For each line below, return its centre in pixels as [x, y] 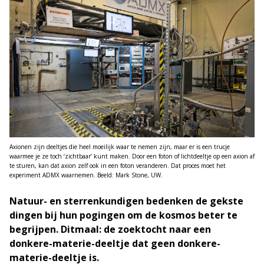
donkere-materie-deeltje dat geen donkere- [115, 243]
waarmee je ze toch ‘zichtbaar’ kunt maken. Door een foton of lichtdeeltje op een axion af [132, 156]
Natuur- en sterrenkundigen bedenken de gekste [126, 201]
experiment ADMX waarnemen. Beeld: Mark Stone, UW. [86, 175]
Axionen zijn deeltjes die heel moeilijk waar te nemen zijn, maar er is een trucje [120, 146]
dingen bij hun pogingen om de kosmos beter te [123, 215]
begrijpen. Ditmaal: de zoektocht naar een [110, 229]
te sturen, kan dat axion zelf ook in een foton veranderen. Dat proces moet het [118, 165]
